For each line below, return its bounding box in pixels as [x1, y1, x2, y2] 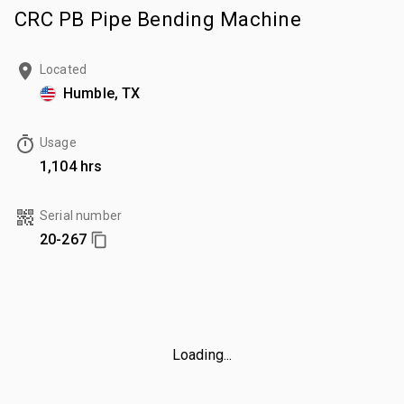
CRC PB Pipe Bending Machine [14, 6, 301, 31]
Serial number [40, 207, 122, 223]
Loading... [171, 345, 233, 363]
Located [40, 61, 87, 77]
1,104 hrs [40, 157, 103, 175]
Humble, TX [63, 84, 141, 102]
